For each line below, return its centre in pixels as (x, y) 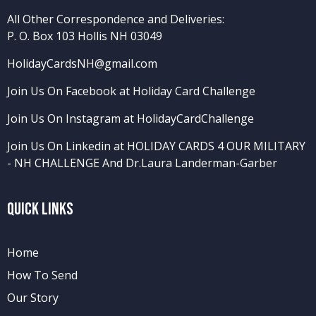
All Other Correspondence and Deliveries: (116, 19)
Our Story (33, 298)
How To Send (42, 275)
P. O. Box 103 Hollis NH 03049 (85, 36)
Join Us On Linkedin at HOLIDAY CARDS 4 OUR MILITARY (156, 146)
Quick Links (40, 209)
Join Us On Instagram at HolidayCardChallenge (130, 119)
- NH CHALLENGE (53, 163)
